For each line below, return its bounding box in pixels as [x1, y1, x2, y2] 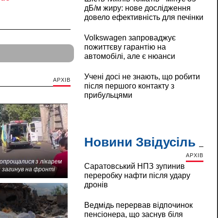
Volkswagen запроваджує [84, 34, 176, 42]
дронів [84, 181, 108, 189]
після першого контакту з [84, 82, 174, 91]
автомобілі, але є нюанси [84, 52, 175, 61]
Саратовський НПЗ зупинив [84, 162, 185, 171]
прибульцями [84, 91, 132, 100]
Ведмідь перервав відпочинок [84, 201, 193, 210]
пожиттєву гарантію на [84, 43, 166, 52]
